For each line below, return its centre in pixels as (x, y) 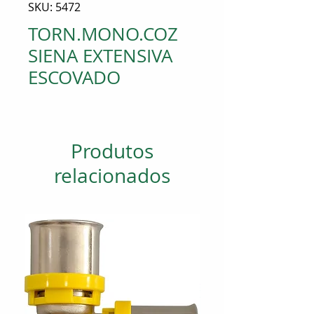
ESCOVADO (74, 77)
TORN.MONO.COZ (103, 34)
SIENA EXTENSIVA (100, 56)
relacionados (112, 176)
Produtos (112, 151)
